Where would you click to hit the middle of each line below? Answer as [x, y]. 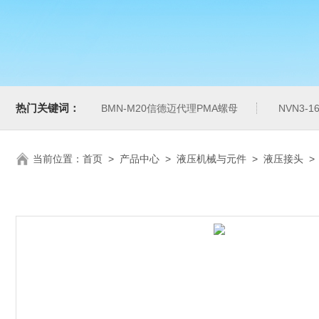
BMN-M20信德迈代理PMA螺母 [169, 108]
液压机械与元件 [211, 159]
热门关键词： [48, 108]
